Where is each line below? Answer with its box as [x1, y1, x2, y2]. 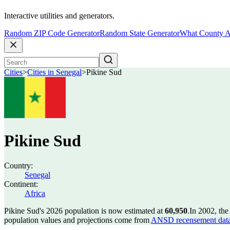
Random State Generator [100, 29, 180, 38]
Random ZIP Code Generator [4, 29, 100, 38]
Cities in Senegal [27, 68, 82, 77]
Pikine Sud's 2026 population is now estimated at [4, 206, 165, 215]
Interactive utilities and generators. [4, 11, 114, 21]
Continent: [4, 180, 38, 188]
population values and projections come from [4, 216, 151, 224]
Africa [25, 189, 45, 198]
